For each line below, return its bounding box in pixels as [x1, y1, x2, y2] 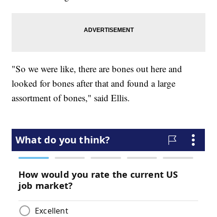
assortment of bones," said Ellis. [12, 92, 130, 104]
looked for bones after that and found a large [12, 77, 176, 90]
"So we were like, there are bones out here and [12, 62, 183, 75]
